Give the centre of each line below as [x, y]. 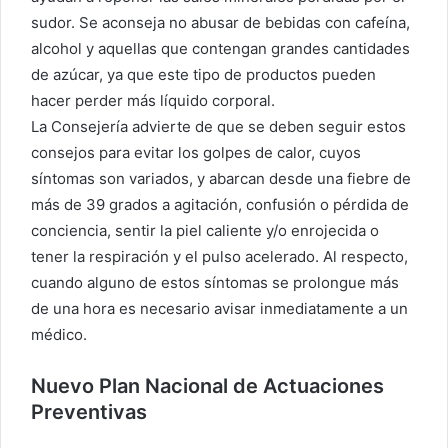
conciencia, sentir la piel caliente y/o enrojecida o [205, 230]
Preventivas [89, 411]
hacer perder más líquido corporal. [153, 100]
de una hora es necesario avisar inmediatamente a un [219, 308]
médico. [59, 334]
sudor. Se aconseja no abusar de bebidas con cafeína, [220, 22]
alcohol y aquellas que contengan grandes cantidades [220, 48]
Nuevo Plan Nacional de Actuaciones [207, 385]
